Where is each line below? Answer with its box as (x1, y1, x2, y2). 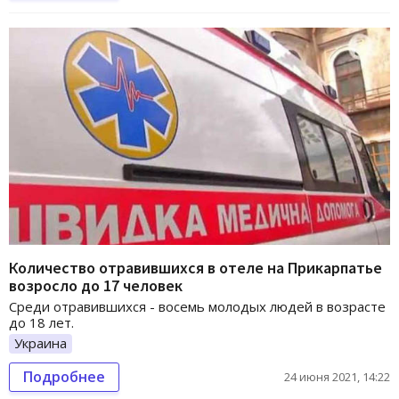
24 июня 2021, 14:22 (284, 368, 390, 385)
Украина (14, 334, 67, 353)
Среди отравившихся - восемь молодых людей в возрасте (9, 297, 386, 316)
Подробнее (23, 366, 105, 387)
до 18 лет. (9, 313, 74, 332)
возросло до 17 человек (9, 275, 183, 297)
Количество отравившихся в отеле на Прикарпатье (9, 257, 382, 279)
